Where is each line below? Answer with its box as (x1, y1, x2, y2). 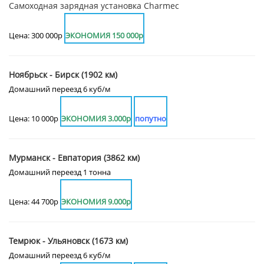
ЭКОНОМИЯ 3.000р (61, 113, 131, 124)
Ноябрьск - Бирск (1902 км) (9, 69, 117, 81)
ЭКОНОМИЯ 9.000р (61, 196, 131, 207)
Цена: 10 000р (9, 113, 60, 124)
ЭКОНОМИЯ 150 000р (65, 30, 143, 41)
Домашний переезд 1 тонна (9, 167, 111, 178)
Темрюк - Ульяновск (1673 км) (9, 235, 128, 247)
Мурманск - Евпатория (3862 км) (9, 152, 140, 164)
